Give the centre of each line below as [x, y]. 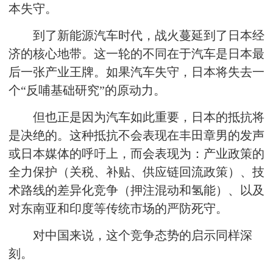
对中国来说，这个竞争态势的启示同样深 [143, 235]
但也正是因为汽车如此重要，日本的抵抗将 [149, 117]
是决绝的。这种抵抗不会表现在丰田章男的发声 [136, 135]
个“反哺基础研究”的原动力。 [87, 90]
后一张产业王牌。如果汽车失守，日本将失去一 [136, 72]
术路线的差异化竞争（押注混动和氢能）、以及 [136, 190]
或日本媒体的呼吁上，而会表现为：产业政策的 [136, 154]
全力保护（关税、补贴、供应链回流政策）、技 [136, 172]
